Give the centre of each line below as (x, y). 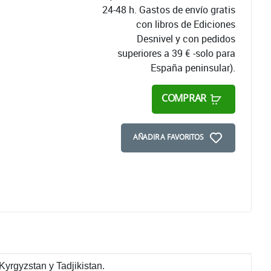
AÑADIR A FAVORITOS (168, 137)
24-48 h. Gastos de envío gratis (169, 10)
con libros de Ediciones (186, 24)
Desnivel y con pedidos (186, 39)
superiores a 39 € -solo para (176, 53)
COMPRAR (184, 98)
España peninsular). (193, 68)
